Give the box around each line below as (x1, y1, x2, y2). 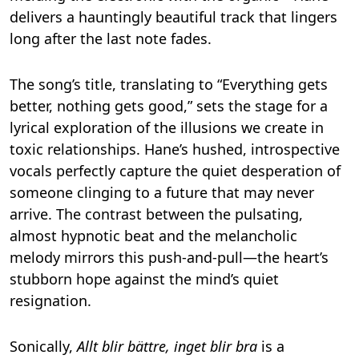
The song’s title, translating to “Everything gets (10, 75, 328, 95)
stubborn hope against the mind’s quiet (10, 269, 279, 289)
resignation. (10, 291, 91, 311)
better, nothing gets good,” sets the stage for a (10, 96, 328, 116)
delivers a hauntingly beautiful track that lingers (10, 7, 337, 27)
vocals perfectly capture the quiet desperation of (10, 161, 341, 181)
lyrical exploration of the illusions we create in (10, 118, 324, 138)
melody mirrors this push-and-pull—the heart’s (10, 248, 329, 268)
